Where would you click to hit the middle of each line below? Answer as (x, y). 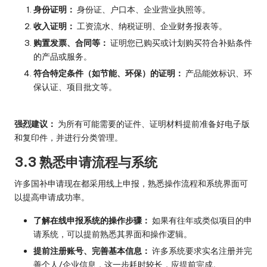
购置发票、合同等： (71, 43)
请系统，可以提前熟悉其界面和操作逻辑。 (113, 235)
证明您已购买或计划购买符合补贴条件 (180, 43)
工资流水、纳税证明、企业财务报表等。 (151, 26)
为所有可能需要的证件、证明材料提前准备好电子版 (153, 124)
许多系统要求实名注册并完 (201, 251)
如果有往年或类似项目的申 (201, 221)
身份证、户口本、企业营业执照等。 (143, 9)
